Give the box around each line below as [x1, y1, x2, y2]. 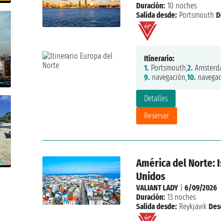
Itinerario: [144, 54, 175, 64]
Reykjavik [179, 202, 207, 212]
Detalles [144, 94, 168, 104]
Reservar [144, 111, 169, 121]
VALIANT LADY [136, 183, 178, 193]
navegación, [149, 73, 187, 82]
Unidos [136, 170, 165, 184]
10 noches [165, 1, 197, 11]
